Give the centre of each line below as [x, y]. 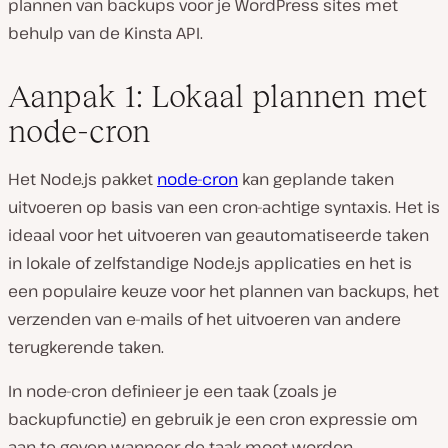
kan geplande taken [316, 178]
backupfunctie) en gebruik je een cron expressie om [213, 418]
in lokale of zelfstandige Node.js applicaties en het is [210, 262]
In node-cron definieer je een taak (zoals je [172, 390]
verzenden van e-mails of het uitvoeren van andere [204, 318]
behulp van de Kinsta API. [105, 32]
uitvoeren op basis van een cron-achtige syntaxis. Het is [224, 206]
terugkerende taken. [86, 346]
